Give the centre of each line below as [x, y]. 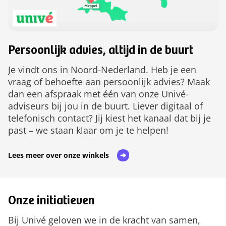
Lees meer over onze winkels [59, 155]
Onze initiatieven [51, 202]
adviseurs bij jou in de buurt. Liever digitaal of [105, 106]
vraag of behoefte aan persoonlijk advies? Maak [109, 81]
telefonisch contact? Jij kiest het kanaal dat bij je [109, 118]
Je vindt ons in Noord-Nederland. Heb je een [102, 69]
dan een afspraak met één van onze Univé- [98, 94]
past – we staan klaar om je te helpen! [88, 130]
